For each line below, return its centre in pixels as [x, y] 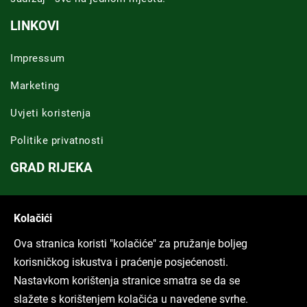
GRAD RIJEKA [51, 167]
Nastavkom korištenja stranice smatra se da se [127, 281]
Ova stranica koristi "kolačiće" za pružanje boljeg [131, 244]
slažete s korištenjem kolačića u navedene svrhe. [131, 299]
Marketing [35, 85]
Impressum [38, 58]
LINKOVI [35, 25]
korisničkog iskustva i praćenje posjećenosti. [121, 262]
